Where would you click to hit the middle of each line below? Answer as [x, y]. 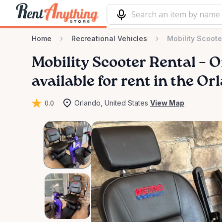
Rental [172, 63]
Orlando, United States [111, 103]
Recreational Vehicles [109, 38]
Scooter [119, 63]
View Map [167, 103]
